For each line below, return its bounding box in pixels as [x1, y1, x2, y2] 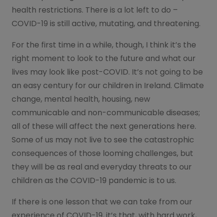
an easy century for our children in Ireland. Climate [12, 79, 204, 91]
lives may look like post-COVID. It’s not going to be [12, 66, 203, 77]
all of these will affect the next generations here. [12, 120, 196, 132]
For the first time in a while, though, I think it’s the [12, 39, 196, 50]
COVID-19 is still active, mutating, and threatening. [12, 17, 201, 29]
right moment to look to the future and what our [12, 52, 196, 64]
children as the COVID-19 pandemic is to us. [12, 174, 176, 186]
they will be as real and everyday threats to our [12, 161, 192, 172]
